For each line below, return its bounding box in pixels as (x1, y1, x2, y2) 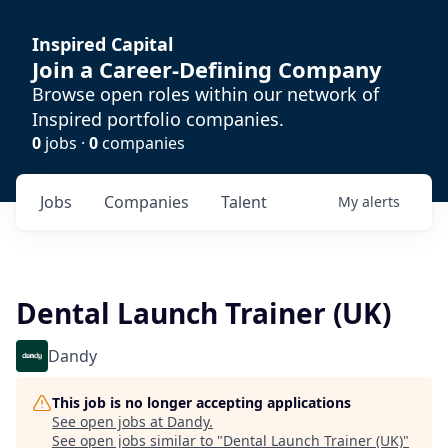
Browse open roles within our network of (32, 82, 379, 106)
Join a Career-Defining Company (32, 54, 382, 84)
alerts (362, 192, 400, 211)
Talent (221, 191, 267, 213)
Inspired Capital (32, 32, 173, 56)
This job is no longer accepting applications (52, 393, 351, 412)
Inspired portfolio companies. (32, 107, 284, 131)
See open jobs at (52, 412, 167, 431)
